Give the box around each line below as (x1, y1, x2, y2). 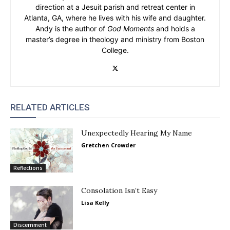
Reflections (13, 164, 43, 171)
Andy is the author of (35, 24, 107, 33)
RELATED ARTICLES (10, 102, 90, 112)
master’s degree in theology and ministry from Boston (26, 35, 204, 44)
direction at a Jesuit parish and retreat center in (35, 3, 195, 11)
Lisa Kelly (81, 198, 110, 206)
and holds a (154, 24, 195, 33)
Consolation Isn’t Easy (81, 185, 158, 195)
